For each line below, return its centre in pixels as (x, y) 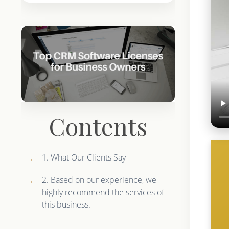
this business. (66, 204)
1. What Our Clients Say (84, 157)
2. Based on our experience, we (99, 180)
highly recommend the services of (103, 192)
